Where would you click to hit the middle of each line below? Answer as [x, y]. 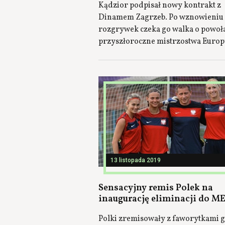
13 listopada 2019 [136, 160]
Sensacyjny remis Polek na [156, 188]
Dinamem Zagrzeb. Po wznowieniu [161, 18]
